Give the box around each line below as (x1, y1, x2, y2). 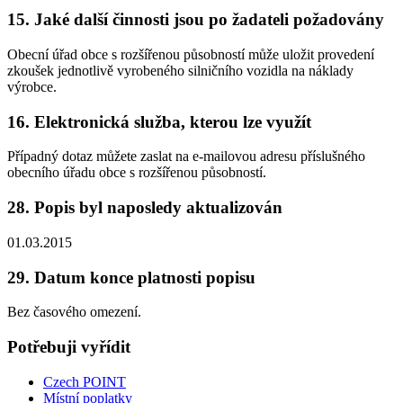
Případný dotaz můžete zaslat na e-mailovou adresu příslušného (7, 148, 365, 165)
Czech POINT (43, 373, 126, 390)
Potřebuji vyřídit (7, 337, 130, 357)
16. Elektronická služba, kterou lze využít (7, 112, 311, 131)
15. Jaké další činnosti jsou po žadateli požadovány (7, 10, 384, 30)
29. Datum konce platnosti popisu (7, 267, 255, 287)
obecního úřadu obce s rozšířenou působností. (7, 165, 266, 181)
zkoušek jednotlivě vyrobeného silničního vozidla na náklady (7, 63, 354, 78)
